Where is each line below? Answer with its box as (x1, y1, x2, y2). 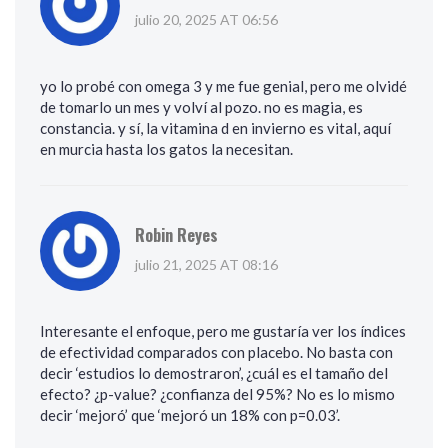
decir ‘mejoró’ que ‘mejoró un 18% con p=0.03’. (40, 406, 340, 425)
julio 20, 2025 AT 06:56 (135, 11, 278, 29)
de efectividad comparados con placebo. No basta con (40, 343, 393, 362)
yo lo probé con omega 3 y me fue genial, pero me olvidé (40, 77, 407, 96)
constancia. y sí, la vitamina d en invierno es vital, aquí (40, 119, 391, 138)
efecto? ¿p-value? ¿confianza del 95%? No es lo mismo (40, 385, 395, 404)
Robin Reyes (135, 223, 218, 248)
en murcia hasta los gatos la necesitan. (40, 140, 293, 159)
